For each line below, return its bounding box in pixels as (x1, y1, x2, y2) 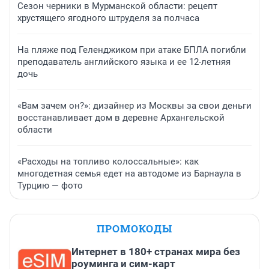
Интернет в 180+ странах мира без (71, 246, 240, 258)
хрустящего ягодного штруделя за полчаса (17, 13, 199, 24)
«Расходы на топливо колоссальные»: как (17, 156, 199, 168)
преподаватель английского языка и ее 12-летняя (17, 56, 231, 68)
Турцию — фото (17, 180, 83, 192)
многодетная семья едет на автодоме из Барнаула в (17, 168, 241, 180)
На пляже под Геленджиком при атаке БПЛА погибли (17, 44, 246, 56)
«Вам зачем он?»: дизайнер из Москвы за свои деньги (17, 100, 252, 112)
